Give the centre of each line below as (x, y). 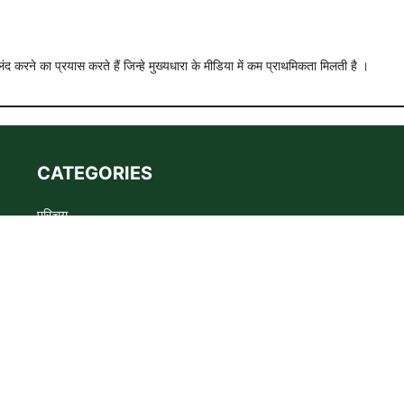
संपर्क (49, 353)
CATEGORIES (94, 174)
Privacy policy (83, 284)
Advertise (69, 250)
